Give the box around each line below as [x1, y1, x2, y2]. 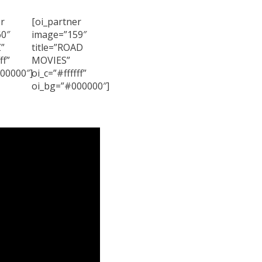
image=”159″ [32, 28, 87, 41]
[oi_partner [32, 15, 82, 28]
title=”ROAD [32, 41, 84, 54]
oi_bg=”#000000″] [32, 80, 110, 92]
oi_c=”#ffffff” [32, 67, 87, 80]
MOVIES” [32, 54, 71, 67]
